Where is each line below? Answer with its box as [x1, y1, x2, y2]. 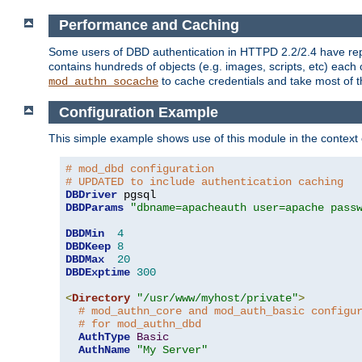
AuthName [78, 343, 130, 357]
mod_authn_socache [48, 74, 158, 88]
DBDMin [65, 227, 104, 241]
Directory [72, 292, 130, 305]
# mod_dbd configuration [65, 162, 214, 176]
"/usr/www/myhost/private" [137, 292, 298, 305]
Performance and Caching [58, 17, 239, 34]
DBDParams [65, 201, 124, 215]
